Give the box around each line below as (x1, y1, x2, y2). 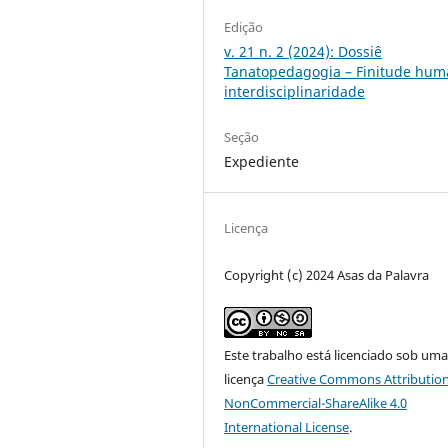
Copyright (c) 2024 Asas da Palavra (224, 265, 430, 284)
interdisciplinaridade (224, 81, 366, 101)
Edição (224, 17, 264, 36)
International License (224, 417, 350, 436)
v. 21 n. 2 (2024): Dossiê (224, 41, 383, 61)
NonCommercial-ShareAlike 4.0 (224, 393, 408, 412)
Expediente (224, 151, 300, 171)
